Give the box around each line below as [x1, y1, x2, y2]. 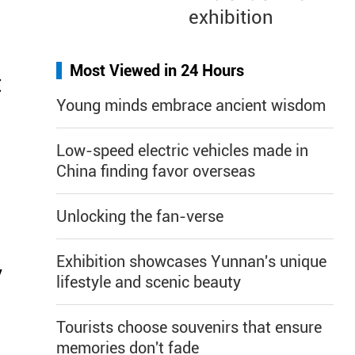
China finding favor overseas [56, 162, 255, 181]
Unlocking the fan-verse [56, 207, 223, 226]
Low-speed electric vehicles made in [56, 141, 308, 160]
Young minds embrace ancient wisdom [56, 96, 326, 115]
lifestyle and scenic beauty [56, 273, 241, 292]
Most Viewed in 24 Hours [70, 61, 244, 80]
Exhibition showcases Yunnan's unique [56, 252, 326, 271]
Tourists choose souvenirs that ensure [56, 318, 322, 337]
